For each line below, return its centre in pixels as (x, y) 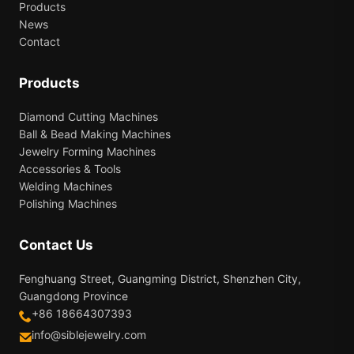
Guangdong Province (73, 296)
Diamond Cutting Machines (88, 116)
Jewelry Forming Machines (87, 151)
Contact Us (56, 245)
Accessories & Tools (70, 168)
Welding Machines (66, 186)
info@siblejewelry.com (89, 334)
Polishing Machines (68, 203)
